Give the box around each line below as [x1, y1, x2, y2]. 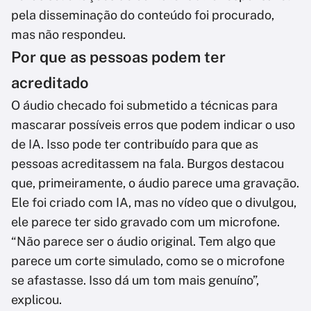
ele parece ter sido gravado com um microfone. [11, 215, 280, 230]
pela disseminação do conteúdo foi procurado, [11, 8, 274, 23]
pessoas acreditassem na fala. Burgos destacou [11, 156, 284, 171]
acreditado [11, 74, 89, 92]
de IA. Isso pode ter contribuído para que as [11, 137, 258, 152]
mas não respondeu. [11, 27, 126, 42]
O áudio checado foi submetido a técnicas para [11, 98, 278, 113]
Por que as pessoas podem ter [11, 48, 226, 67]
